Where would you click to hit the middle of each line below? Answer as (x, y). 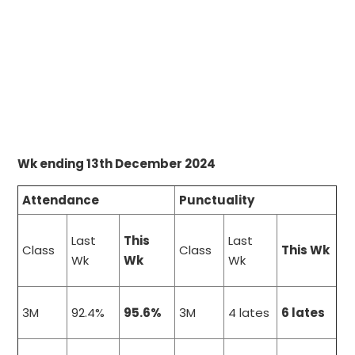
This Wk (306, 250)
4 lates (249, 313)
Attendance (61, 200)
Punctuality (217, 200)
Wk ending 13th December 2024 (117, 164)
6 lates (303, 313)
